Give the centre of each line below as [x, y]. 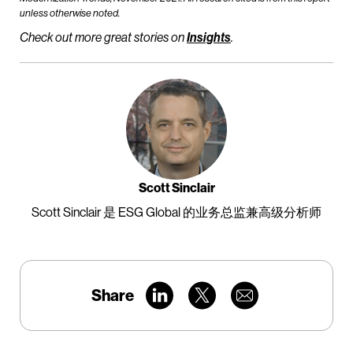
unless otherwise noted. [70, 13]
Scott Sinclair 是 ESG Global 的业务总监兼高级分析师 [176, 212]
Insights [209, 38]
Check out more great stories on [103, 38]
